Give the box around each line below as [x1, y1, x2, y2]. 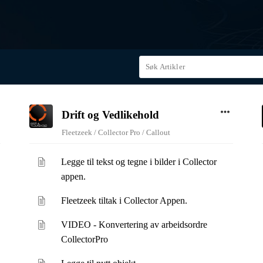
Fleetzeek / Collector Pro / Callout [61, 128, 170, 137]
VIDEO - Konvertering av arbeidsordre [61, 220, 208, 230]
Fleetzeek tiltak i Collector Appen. [61, 195, 188, 205]
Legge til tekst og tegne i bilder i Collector [61, 157, 217, 167]
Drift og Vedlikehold [61, 109, 159, 121]
